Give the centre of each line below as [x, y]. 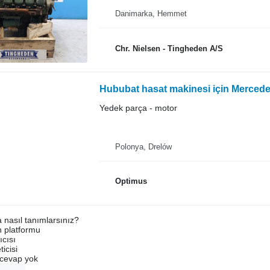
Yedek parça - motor [138, 108]
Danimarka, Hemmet [151, 14]
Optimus [131, 181]
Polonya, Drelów [143, 146]
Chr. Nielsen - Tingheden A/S [169, 48]
